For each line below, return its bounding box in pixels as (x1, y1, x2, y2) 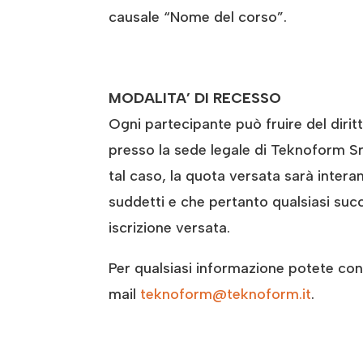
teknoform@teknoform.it (140, 285, 312, 304)
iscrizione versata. (109, 219, 231, 237)
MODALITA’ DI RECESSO (109, 89, 282, 108)
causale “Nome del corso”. (109, 8, 288, 27)
